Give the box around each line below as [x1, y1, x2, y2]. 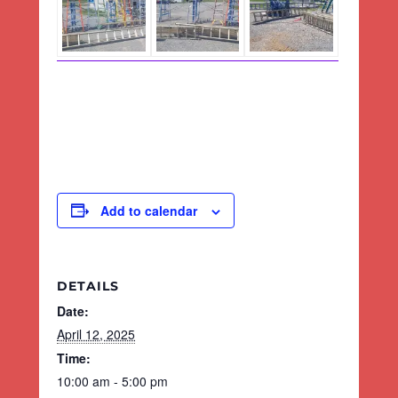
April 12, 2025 [57, 324, 135, 343]
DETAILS [57, 277, 119, 294]
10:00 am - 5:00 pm [57, 371, 168, 390]
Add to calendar [100, 201, 197, 219]
